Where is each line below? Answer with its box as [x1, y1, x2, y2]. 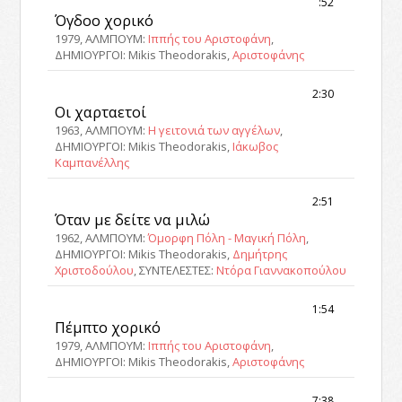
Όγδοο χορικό [55, 10, 154, 31]
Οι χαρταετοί [55, 101, 147, 123]
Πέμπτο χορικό [55, 317, 162, 338]
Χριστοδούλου [55, 262, 135, 279]
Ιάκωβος [232, 138, 279, 155]
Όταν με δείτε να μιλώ [55, 209, 211, 231]
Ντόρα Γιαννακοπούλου [216, 262, 347, 279]
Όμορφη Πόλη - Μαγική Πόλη [148, 230, 307, 247]
